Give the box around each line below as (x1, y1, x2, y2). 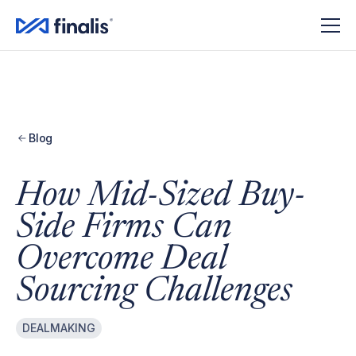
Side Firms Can (16, 211, 232, 246)
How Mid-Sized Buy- (16, 180, 305, 215)
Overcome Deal (16, 243, 227, 278)
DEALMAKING (22, 321, 95, 335)
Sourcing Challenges (16, 275, 292, 310)
